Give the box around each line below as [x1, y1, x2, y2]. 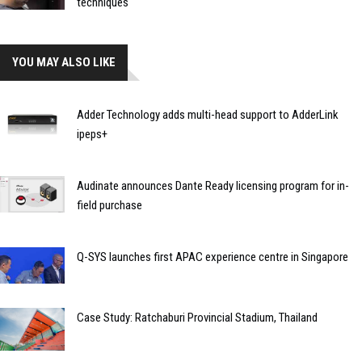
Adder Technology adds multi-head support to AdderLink [77, 107, 339, 123]
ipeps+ [77, 127, 107, 142]
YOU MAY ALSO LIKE [12, 55, 116, 70]
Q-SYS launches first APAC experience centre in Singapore [77, 250, 348, 265]
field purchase [77, 198, 142, 213]
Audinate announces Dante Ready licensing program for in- [77, 179, 349, 194]
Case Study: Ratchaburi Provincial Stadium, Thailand [77, 310, 318, 326]
